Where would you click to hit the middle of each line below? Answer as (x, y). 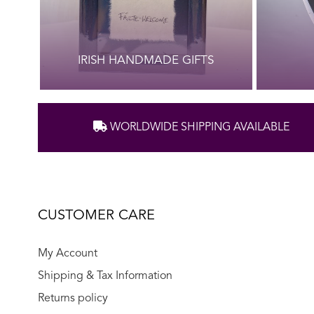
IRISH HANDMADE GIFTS (146, 60)
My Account (67, 253)
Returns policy (73, 298)
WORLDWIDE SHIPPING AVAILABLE (198, 127)
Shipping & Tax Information (105, 276)
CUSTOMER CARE (96, 216)
